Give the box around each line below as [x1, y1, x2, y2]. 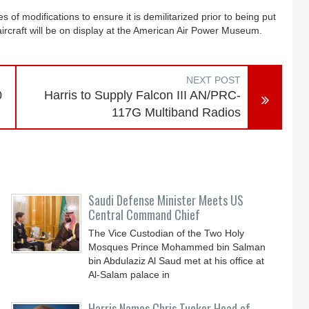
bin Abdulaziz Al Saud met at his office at [88, 255, 265, 266]
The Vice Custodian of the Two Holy [88, 228, 245, 239]
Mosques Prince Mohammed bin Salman [88, 241, 266, 252]
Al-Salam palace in [88, 269, 170, 280]
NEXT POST [186, 74, 241, 86]
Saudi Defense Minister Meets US [88, 191, 244, 209]
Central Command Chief [88, 206, 201, 223]
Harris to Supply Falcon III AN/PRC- [44, 88, 241, 102]
